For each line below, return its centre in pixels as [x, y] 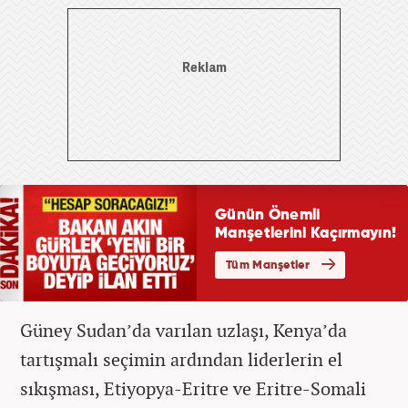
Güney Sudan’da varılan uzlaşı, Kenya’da [184, 330]
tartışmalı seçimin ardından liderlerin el [181, 359]
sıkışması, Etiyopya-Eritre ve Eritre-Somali [193, 388]
